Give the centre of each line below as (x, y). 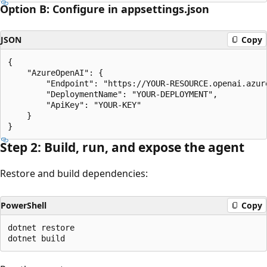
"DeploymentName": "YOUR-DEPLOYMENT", (113, 94)
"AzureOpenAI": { (65, 72)
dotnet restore (41, 227)
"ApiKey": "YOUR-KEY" (79, 105)
